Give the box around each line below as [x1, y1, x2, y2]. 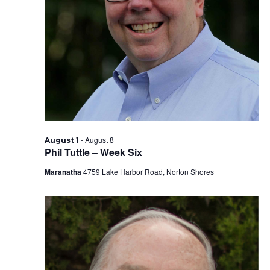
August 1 [44, 136, 79, 145]
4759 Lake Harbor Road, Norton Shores [83, 166, 214, 177]
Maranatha [44, 166, 83, 177]
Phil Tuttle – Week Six [44, 145, 142, 159]
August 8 [84, 134, 114, 145]
